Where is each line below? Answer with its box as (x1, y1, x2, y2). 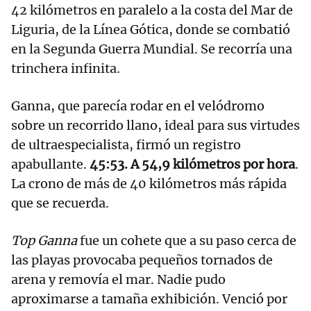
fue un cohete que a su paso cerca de (77, 233, 296, 249)
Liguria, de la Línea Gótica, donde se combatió (11, 22, 290, 38)
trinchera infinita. (11, 60, 120, 77)
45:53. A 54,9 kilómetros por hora (90, 156, 295, 173)
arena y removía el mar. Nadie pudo (11, 271, 226, 288)
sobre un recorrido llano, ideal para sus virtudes (11, 117, 300, 134)
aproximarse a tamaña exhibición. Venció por (11, 291, 287, 308)
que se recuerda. (11, 195, 109, 212)
